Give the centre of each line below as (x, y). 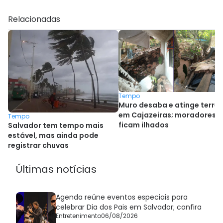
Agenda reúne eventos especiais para (122, 197)
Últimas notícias (56, 169)
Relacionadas (34, 19)
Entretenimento (78, 216)
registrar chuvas (38, 146)
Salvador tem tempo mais (56, 126)
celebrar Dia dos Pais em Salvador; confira (129, 207)
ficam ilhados (144, 125)
